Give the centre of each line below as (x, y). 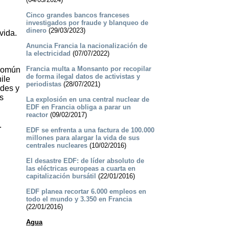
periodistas (43, 84)
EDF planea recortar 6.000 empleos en (86, 192)
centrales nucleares (56, 146)
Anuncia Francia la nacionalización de (86, 46)
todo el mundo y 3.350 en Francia (79, 199)
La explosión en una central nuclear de (87, 100)
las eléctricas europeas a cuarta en (81, 169)
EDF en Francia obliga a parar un (78, 107)
